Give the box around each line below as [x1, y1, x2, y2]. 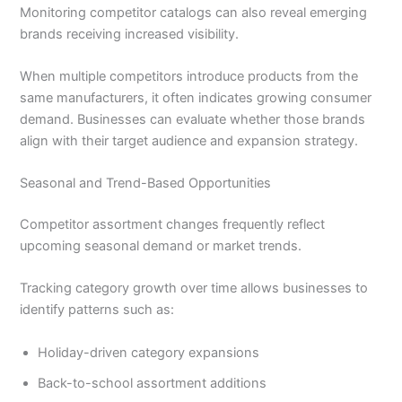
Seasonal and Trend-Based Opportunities [20, 175, 272, 192]
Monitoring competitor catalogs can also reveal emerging [20, 4, 368, 21]
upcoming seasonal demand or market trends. [20, 238, 302, 255]
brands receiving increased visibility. [20, 25, 240, 42]
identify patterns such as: [20, 301, 175, 319]
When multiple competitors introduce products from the [20, 67, 359, 84]
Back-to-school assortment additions [38, 374, 267, 391]
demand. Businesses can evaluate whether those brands [20, 110, 366, 127]
